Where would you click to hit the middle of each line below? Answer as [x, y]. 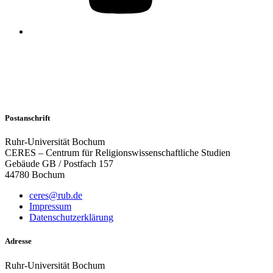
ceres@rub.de [56, 196]
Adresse [18, 241]
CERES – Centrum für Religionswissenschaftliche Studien [118, 153]
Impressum [50, 207]
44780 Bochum [35, 175]
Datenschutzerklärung [71, 218]
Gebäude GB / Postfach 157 [59, 164]
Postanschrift [27, 118]
